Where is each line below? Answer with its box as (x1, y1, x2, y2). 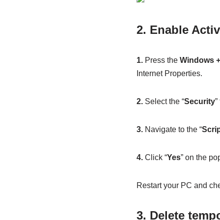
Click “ (142, 153, 167, 162)
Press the (142, 56, 180, 65)
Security (184, 97, 215, 106)
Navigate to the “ (142, 125, 202, 134)
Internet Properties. (136, 69, 202, 78)
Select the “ (142, 97, 184, 106)
